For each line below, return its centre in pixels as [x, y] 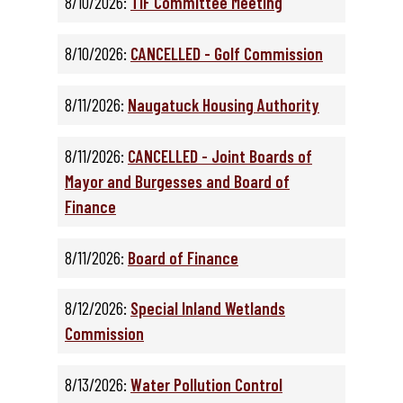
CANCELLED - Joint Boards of [220, 156]
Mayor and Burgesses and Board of [177, 181]
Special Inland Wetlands [208, 309]
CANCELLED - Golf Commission [227, 54]
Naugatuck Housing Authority [224, 105]
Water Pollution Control [206, 385]
